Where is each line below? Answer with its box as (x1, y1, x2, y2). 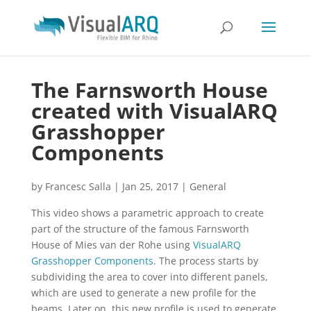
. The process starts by (153, 254, 258, 267)
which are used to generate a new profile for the (31, 286, 256, 299)
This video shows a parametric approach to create (31, 206, 264, 219)
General (189, 180, 226, 193)
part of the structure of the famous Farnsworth (31, 222, 249, 235)
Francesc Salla (44, 180, 111, 193)
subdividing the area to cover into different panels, (31, 270, 268, 283)
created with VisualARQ (31, 96, 278, 125)
